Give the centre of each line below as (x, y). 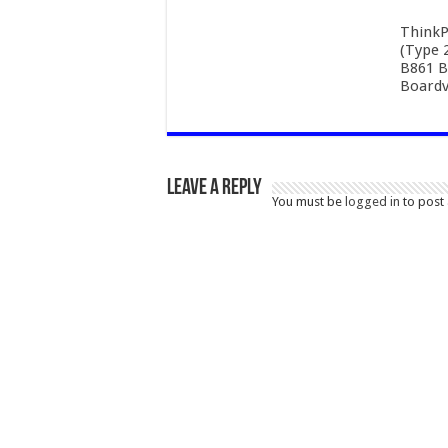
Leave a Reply (214, 188)
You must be (308, 201)
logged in (372, 201)
